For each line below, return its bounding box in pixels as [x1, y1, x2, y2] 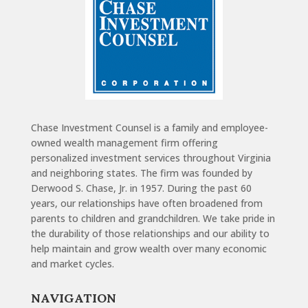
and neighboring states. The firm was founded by [30, 166, 252, 180]
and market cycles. [30, 257, 114, 271]
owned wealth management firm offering [30, 136, 218, 150]
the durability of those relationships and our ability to [30, 227, 269, 241]
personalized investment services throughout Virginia [30, 151, 271, 165]
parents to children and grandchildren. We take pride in [30, 212, 275, 225]
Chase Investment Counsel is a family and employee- [30, 121, 268, 135]
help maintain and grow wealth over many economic [30, 242, 267, 256]
